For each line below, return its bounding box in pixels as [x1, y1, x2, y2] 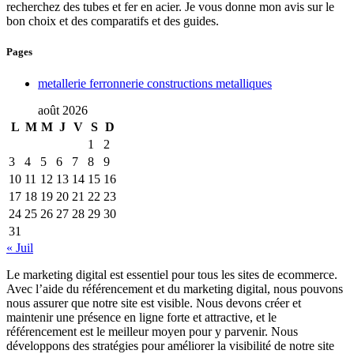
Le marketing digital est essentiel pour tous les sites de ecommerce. [6, 267, 337, 281]
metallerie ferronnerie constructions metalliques [38, 76, 272, 90]
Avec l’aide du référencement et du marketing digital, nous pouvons [6, 281, 343, 296]
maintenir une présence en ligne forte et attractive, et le [6, 310, 277, 324]
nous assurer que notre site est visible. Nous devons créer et [6, 296, 301, 310]
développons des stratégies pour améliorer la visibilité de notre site [6, 338, 334, 352]
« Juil [6, 240, 33, 254]
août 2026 [37, 103, 88, 117]
